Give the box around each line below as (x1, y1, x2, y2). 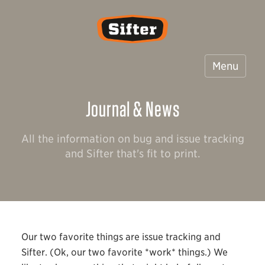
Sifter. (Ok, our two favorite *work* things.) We (21, 246, 228, 258)
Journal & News (85, 95, 180, 122)
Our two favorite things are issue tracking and (21, 231, 221, 243)
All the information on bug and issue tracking (21, 132, 244, 145)
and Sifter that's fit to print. (64, 147, 201, 160)
